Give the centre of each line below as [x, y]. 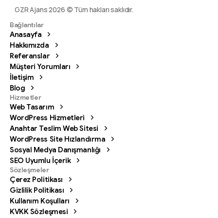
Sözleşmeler [29, 170]
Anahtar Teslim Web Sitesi [54, 128]
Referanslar [30, 56]
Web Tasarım [32, 107]
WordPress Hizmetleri [47, 118]
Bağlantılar [27, 25]
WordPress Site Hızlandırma [58, 139]
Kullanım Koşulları [40, 201]
